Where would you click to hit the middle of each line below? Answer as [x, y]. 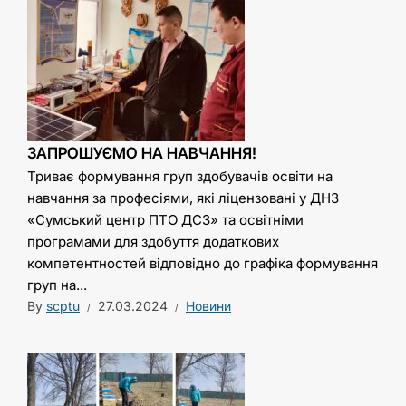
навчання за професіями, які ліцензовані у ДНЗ [183, 198]
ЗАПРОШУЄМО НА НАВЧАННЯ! [142, 154]
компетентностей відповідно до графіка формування [203, 264]
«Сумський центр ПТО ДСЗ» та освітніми [165, 220]
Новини [208, 306]
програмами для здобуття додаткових [153, 242]
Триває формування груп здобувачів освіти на [180, 177]
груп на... [57, 285]
